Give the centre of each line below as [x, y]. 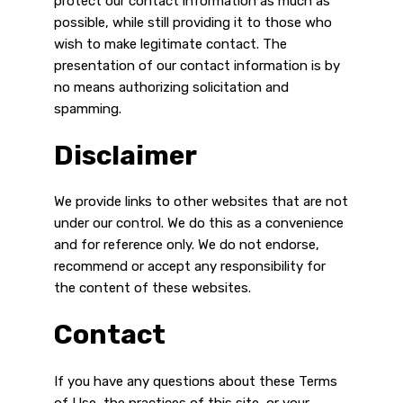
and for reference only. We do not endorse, [187, 245]
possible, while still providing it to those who [193, 22]
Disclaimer [125, 155]
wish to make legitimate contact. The [170, 44]
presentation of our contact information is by [197, 65]
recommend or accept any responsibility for [190, 267]
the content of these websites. [152, 288]
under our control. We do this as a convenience [199, 224]
